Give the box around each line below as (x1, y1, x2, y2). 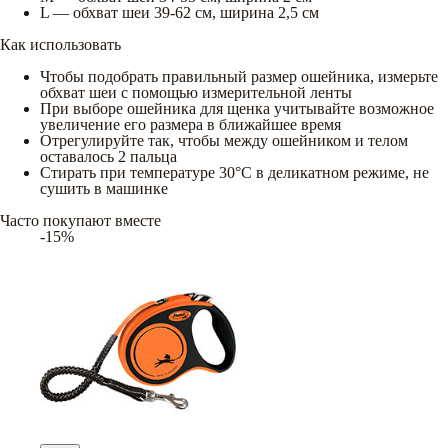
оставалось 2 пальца (40, 147, 177, 165)
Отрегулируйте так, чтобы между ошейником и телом (40, 131, 408, 149)
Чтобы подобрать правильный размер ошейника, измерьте (40, 67, 438, 85)
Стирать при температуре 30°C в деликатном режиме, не (40, 163, 429, 181)
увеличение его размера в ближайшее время (40, 115, 341, 133)
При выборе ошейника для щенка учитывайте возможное (40, 99, 434, 117)
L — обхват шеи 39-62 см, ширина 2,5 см (40, 3, 319, 21)
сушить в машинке (40, 179, 168, 197)
